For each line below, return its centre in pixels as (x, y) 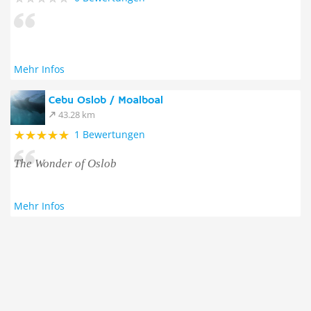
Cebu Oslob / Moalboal (106, 101)
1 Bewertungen (110, 134)
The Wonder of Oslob (65, 163)
